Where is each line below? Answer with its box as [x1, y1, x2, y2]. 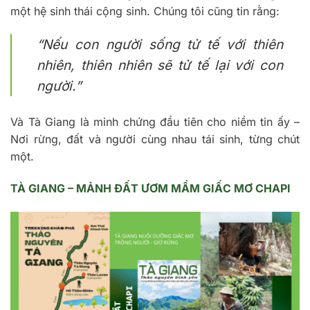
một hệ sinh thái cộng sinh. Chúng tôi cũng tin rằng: [10, 3, 280, 18]
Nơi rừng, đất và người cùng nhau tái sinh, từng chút [10, 132, 300, 147]
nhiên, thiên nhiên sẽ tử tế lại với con [37, 57, 283, 74]
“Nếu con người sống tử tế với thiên [37, 36, 283, 53]
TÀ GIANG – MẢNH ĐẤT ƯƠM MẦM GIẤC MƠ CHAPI [10, 181, 291, 196]
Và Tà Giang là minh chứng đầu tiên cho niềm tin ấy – [10, 115, 300, 129]
